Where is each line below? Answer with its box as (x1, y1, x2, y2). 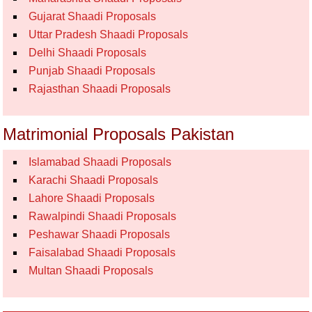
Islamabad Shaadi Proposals (29, 156, 172, 168)
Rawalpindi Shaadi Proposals (29, 210, 177, 222)
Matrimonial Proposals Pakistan (3, 125, 235, 143)
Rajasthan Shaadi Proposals (29, 83, 171, 95)
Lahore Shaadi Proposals (29, 192, 155, 204)
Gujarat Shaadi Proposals (29, 10, 157, 22)
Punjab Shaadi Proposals (29, 65, 156, 77)
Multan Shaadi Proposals (29, 265, 154, 276)
